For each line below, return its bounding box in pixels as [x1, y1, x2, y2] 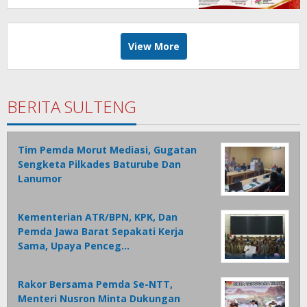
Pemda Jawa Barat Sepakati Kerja [18, 224, 184, 238]
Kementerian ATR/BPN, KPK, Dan [18, 210, 177, 223]
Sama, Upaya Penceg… [18, 238, 130, 252]
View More [127, 39, 180, 53]
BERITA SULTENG [7, 95, 136, 118]
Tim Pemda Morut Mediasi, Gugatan [18, 143, 197, 156]
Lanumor [18, 171, 62, 185]
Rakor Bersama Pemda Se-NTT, [18, 277, 173, 291]
